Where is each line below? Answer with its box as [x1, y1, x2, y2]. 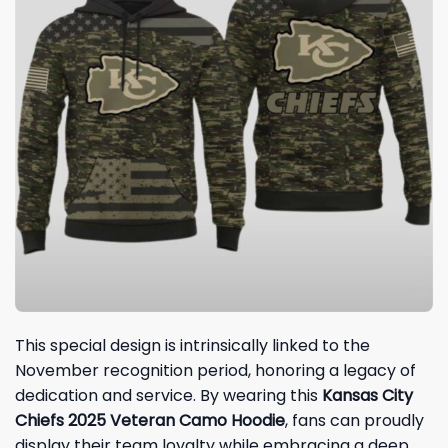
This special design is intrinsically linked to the [15, 333, 370, 357]
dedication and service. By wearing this [15, 383, 322, 407]
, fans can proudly [285, 408, 424, 432]
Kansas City [322, 383, 413, 407]
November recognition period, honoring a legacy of [15, 358, 416, 382]
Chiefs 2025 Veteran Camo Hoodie [15, 408, 285, 432]
